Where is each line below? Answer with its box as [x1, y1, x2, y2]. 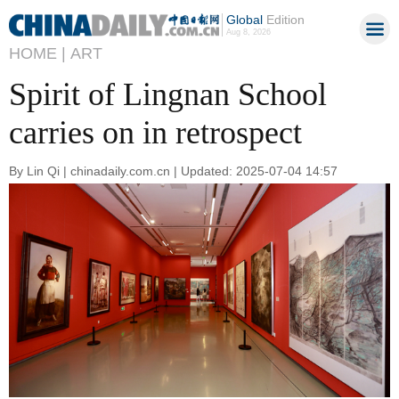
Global [225, 12, 263, 27]
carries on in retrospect [9, 115, 302, 151]
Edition [262, 12, 305, 27]
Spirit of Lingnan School [9, 77, 327, 112]
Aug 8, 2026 [225, 28, 271, 37]
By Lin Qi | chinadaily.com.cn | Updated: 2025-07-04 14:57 [9, 163, 338, 178]
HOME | [9, 45, 66, 62]
